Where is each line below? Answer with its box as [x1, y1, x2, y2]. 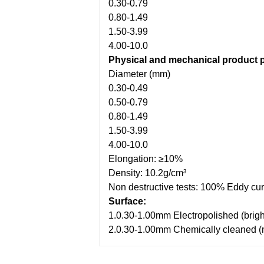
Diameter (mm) [108, 69, 170, 79]
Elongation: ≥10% [108, 154, 183, 164]
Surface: [108, 196, 146, 206]
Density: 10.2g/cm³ [108, 168, 186, 178]
